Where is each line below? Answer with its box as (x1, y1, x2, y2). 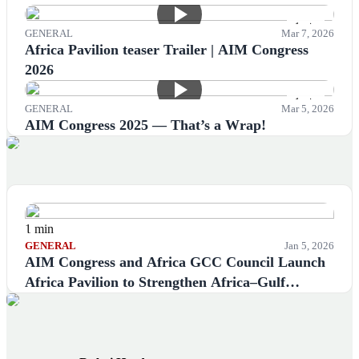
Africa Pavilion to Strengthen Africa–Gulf (25, 274, 285, 291)
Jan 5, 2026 (284, 240, 334, 252)
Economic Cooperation (25, 294, 167, 311)
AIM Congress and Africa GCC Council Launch (25, 254, 325, 271)
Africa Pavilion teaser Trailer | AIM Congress (25, 42, 309, 58)
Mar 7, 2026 (281, 27, 334, 40)
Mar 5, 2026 (281, 103, 334, 115)
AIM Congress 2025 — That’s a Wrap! (25, 117, 266, 134)
